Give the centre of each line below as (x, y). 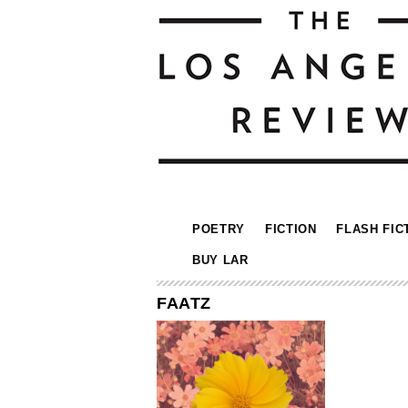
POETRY (219, 229)
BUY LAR (220, 260)
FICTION (291, 229)
